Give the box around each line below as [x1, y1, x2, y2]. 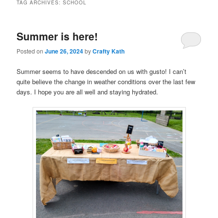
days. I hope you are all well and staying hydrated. [17, 87, 159, 96]
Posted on [17, 47, 45, 55]
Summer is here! [17, 29, 98, 44]
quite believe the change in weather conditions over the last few [17, 76, 196, 86]
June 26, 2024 [45, 47, 84, 56]
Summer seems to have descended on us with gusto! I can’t [17, 66, 187, 76]
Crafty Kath [92, 47, 125, 56]
